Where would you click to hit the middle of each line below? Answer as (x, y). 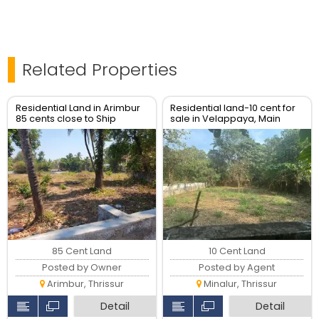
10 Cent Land (237, 251)
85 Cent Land (82, 251)
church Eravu (45, 130)
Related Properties (100, 70)
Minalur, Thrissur (240, 283)
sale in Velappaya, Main (226, 119)
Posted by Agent (237, 267)
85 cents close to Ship (66, 119)
